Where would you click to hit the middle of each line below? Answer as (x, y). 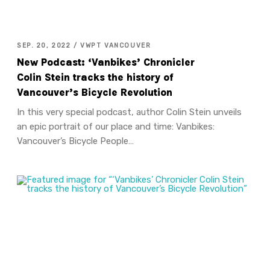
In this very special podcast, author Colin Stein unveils (129, 112)
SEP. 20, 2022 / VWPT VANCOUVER (84, 45)
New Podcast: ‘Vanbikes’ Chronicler (105, 63)
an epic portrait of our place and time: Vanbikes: (115, 127)
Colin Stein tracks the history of (95, 78)
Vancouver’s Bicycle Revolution (94, 93)
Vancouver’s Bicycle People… (75, 141)
